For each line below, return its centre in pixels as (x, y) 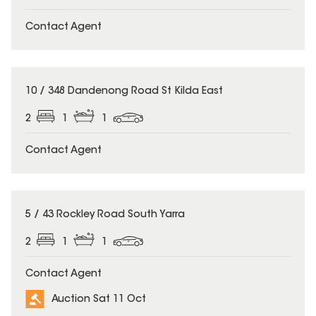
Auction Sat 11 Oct (99, 299)
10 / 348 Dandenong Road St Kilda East (124, 92)
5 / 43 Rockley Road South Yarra (105, 215)
